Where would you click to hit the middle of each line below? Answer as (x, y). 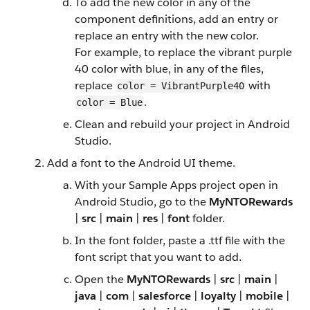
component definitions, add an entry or (176, 19)
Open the (101, 279)
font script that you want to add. (158, 257)
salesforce (165, 296)
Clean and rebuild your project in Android (182, 124)
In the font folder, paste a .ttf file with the (180, 240)
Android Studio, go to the (142, 202)
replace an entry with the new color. (167, 36)
